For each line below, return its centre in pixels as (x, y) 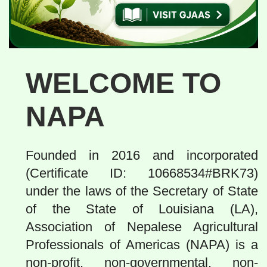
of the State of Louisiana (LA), (142, 209)
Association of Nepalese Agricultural (142, 226)
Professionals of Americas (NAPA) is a (142, 244)
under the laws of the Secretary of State (142, 191)
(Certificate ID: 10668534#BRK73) (142, 173)
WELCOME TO (123, 83)
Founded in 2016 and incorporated (142, 155)
